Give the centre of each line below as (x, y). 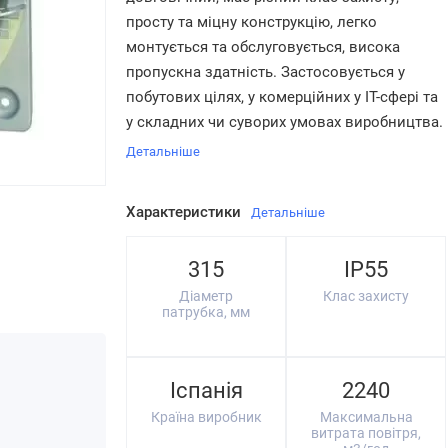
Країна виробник (206, 417)
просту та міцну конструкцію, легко (251, 22)
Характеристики (183, 212)
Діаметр (206, 296)
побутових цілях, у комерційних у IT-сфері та (282, 97)
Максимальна (366, 417)
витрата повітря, (366, 433)
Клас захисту (366, 296)
